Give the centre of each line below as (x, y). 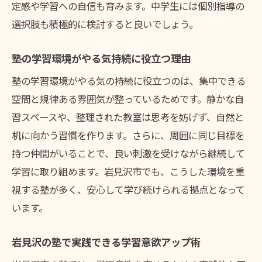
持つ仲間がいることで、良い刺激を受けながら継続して (128, 154)
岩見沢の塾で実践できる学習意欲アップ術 (106, 242)
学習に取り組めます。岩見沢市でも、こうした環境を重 (128, 172)
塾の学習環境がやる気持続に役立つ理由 (101, 58)
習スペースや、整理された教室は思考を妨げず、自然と (128, 117)
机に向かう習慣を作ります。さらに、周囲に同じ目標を (128, 135)
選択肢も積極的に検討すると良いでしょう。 (105, 24)
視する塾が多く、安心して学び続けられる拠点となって (128, 190)
